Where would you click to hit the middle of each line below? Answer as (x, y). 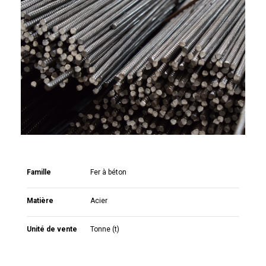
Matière (40, 201)
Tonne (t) (105, 229)
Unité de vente (52, 229)
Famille (39, 172)
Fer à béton (109, 172)
